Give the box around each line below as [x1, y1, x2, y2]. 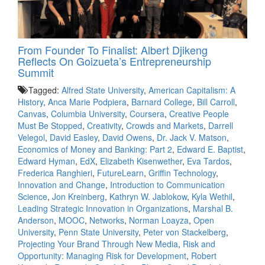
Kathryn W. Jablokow [109, 190, 187, 203]
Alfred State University [62, 84, 144, 96]
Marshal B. [193, 202, 233, 215]
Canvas [18, 108, 46, 120]
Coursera [130, 108, 164, 120]
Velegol [18, 131, 45, 144]
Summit [18, 64, 54, 80]
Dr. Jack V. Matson [157, 131, 227, 144]
